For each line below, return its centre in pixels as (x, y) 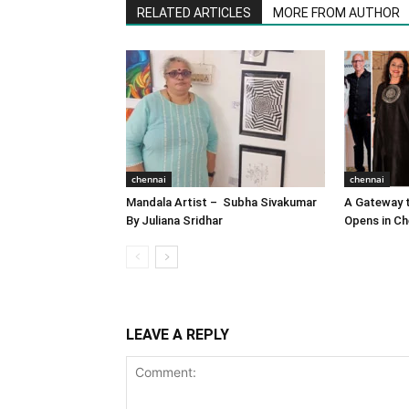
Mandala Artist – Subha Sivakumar (221, 202)
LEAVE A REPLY (178, 334)
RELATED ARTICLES (194, 12)
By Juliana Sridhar (174, 220)
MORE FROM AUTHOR (336, 12)
